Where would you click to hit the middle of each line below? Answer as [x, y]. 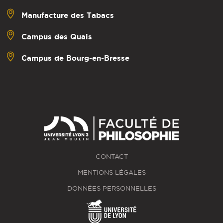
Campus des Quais [57, 37]
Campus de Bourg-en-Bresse [75, 58]
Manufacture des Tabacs [68, 15]
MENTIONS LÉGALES [111, 173]
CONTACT [111, 157]
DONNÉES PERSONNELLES [111, 189]
